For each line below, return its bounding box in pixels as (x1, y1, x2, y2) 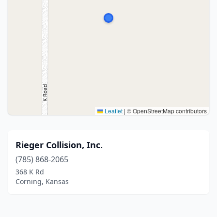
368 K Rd (15, 167, 44, 176)
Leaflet (103, 107, 123, 115)
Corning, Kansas (15, 177, 69, 186)
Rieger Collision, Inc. (15, 139, 103, 151)
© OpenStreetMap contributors (125, 107, 207, 115)
